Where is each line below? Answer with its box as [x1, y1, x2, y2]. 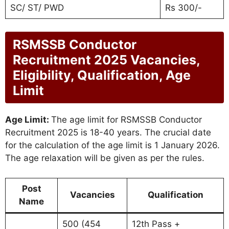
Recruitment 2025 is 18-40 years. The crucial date [5, 127, 211, 138]
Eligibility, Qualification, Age [13, 67, 191, 83]
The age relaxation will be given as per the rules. [5, 153, 204, 164]
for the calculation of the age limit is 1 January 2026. [5, 140, 220, 151]
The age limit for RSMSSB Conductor [51, 114, 202, 125]
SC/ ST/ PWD [10, 2, 64, 13]
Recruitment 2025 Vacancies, [13, 52, 200, 68]
